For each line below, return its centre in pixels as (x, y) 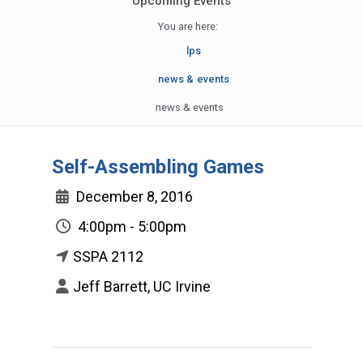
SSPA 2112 (108, 256)
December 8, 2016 (133, 196)
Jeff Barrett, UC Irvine (142, 286)
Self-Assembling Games (158, 167)
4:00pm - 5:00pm (130, 226)
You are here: (188, 26)
